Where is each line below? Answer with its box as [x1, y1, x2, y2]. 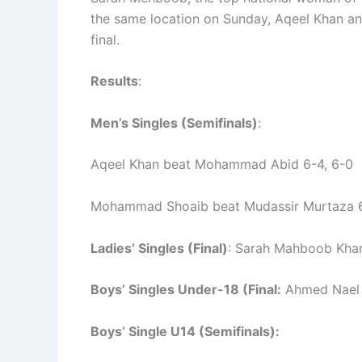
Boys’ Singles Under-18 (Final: [90, 281, 281, 298]
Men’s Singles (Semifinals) [90, 114, 258, 131]
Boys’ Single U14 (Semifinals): [90, 322, 280, 339]
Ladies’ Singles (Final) [90, 239, 228, 256]
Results [90, 73, 138, 90]
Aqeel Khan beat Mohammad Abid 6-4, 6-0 [90, 156, 353, 173]
